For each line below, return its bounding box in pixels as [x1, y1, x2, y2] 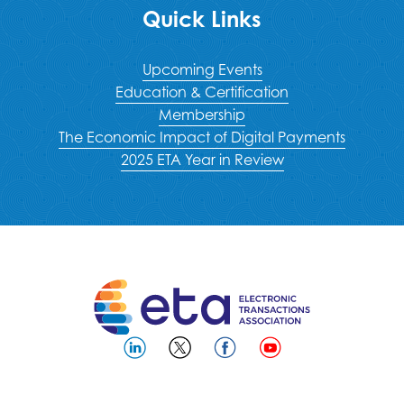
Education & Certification [115, 83, 289, 102]
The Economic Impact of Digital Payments [59, 128, 345, 147]
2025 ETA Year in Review [120, 151, 284, 170]
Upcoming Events [142, 60, 262, 79]
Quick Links [142, 5, 262, 33]
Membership [159, 106, 245, 124]
